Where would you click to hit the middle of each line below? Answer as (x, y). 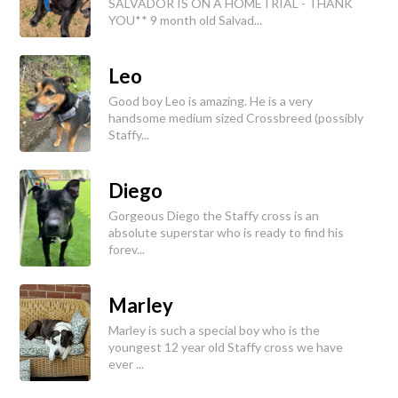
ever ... (126, 363)
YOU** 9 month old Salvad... (185, 20)
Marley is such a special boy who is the (214, 330)
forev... (127, 249)
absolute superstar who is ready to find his (226, 232)
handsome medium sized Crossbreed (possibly (236, 117)
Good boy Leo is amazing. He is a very (211, 100)
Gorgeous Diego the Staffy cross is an (214, 215)
